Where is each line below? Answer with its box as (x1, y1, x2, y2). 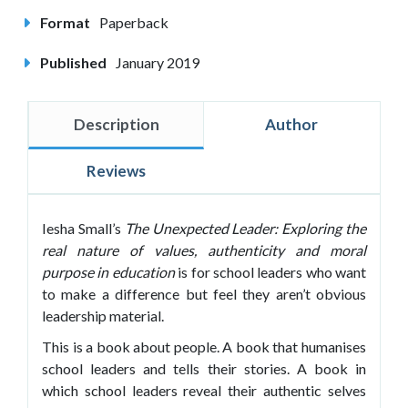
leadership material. (42, 306, 164, 324)
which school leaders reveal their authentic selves (42, 381, 366, 399)
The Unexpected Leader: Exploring (124, 219, 346, 237)
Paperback (99, 13, 168, 31)
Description (73, 114, 159, 134)
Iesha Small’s (42, 219, 125, 237)
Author (265, 114, 318, 134)
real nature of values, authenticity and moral (42, 240, 366, 259)
